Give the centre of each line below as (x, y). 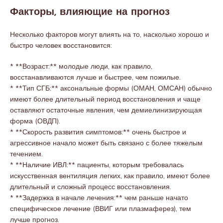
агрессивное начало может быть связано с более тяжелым (106, 143)
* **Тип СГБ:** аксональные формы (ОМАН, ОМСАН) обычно (111, 88)
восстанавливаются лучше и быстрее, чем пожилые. (95, 77)
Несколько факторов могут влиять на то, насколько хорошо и (110, 34)
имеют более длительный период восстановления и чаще (105, 99)
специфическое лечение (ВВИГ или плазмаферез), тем (101, 209)
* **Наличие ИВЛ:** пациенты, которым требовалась (97, 165)
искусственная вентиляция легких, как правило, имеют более (110, 176)
